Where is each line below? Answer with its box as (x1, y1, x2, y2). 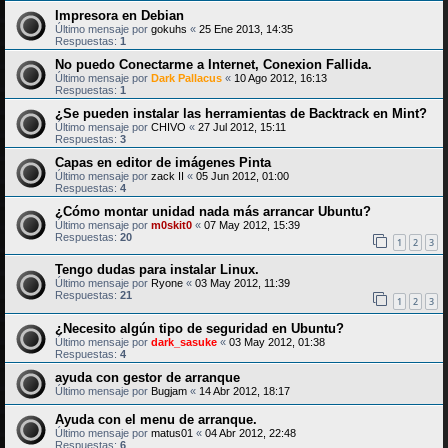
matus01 (151, 426, 193, 439)
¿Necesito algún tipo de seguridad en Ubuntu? (55, 320, 344, 336)
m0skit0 (151, 218, 192, 231)
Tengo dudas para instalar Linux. (55, 262, 259, 278)
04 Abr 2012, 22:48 (205, 426, 296, 439)
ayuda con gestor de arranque (55, 369, 240, 385)
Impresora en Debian (55, 7, 184, 23)
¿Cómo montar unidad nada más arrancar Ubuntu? (55, 203, 371, 219)
